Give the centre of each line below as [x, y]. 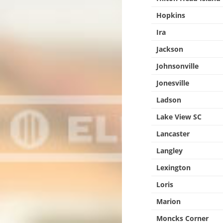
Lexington [174, 167]
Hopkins [171, 15]
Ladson [169, 100]
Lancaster [173, 134]
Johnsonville [178, 66]
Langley [170, 151]
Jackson [170, 49]
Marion [169, 201]
